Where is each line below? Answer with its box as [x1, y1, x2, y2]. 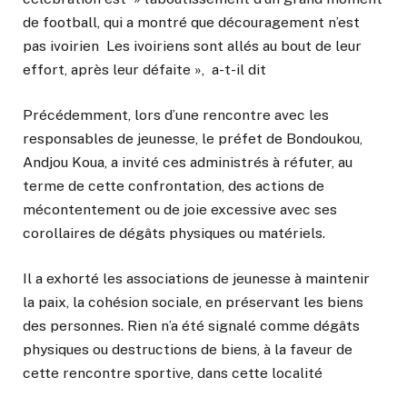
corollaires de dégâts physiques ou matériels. [23, 223, 325, 242]
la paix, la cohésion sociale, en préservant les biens [23, 293, 363, 312]
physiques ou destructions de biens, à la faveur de [23, 341, 352, 359]
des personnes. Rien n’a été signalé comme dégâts [23, 317, 363, 335]
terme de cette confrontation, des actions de [23, 176, 324, 194]
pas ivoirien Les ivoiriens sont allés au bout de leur [23, 36, 362, 55]
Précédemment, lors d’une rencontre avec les [23, 105, 329, 124]
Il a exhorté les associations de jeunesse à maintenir [23, 270, 370, 288]
